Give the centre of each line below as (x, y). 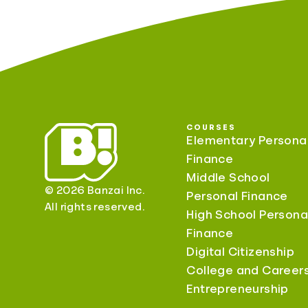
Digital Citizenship (240, 252)
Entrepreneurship (238, 289)
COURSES (211, 128)
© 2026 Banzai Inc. (95, 191)
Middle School (228, 178)
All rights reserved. (95, 207)
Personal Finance (237, 196)
